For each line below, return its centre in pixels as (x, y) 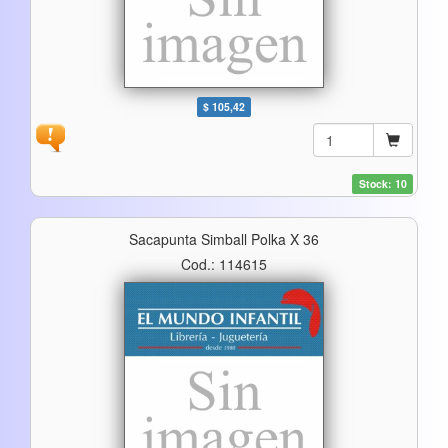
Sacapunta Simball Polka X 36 (224, 238)
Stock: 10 (382, 183)
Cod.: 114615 (224, 263)
